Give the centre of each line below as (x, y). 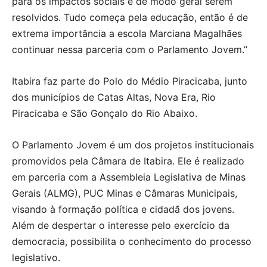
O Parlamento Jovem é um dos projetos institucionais (133, 145)
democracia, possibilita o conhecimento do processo (132, 241)
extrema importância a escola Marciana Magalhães (127, 33)
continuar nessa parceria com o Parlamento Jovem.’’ (130, 49)
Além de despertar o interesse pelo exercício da (121, 225)
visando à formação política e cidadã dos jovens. (123, 209)
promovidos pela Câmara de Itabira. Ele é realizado (128, 161)
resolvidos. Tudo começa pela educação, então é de (130, 17)
